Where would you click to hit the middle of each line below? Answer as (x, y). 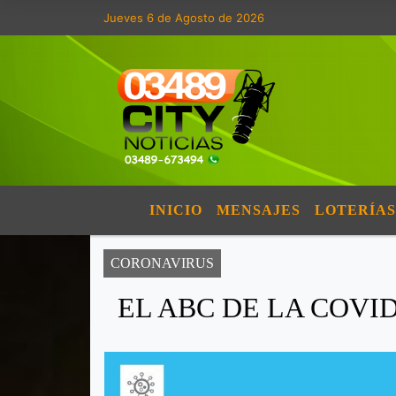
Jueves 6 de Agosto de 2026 (184, 18)
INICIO (176, 210)
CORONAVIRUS (162, 263)
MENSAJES (259, 210)
